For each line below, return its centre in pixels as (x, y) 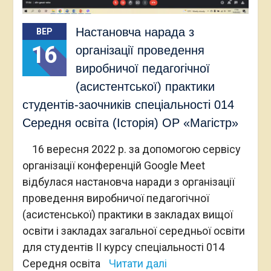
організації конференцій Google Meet (113, 165)
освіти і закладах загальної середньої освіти (133, 230)
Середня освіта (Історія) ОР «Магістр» (130, 122)
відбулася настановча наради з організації (128, 181)
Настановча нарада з (135, 32)
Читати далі (138, 263)
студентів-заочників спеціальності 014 (128, 104)
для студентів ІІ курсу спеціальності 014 (123, 247)
